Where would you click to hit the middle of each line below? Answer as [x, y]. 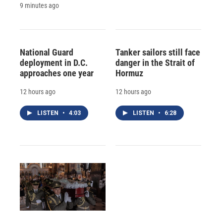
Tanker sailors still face [158, 52]
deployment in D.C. [54, 62]
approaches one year [57, 73]
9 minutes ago [39, 5]
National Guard [47, 52]
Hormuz [129, 73]
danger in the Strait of [155, 62]
